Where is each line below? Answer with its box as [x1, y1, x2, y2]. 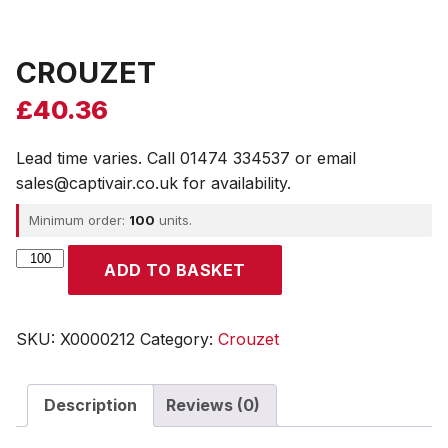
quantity [15, 270, 75, 291]
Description [44, 394, 137, 415]
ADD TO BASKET [104, 259, 246, 280]
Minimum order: [29, 211, 129, 228]
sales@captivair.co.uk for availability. [16, 172, 291, 193]
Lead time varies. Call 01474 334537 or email [16, 147, 356, 168]
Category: [140, 328, 218, 349]
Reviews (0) [166, 394, 260, 415]
